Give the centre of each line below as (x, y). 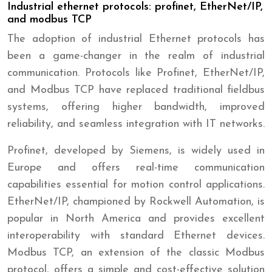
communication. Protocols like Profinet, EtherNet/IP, (136, 73)
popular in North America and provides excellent (136, 219)
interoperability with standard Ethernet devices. (136, 236)
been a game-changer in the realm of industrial (136, 56)
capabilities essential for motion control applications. (136, 185)
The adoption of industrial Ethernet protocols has (136, 39)
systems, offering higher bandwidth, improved (136, 107)
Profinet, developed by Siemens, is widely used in (136, 151)
